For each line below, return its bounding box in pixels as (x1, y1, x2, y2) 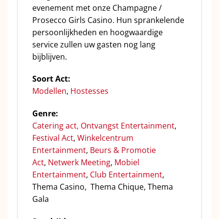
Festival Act (32, 132, 73, 144)
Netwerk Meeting (48, 157, 110, 168)
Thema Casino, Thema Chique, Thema (32, 181, 173, 193)
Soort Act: (32, 73, 70, 85)
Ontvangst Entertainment (81, 120, 175, 131)
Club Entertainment (90, 169, 162, 180)
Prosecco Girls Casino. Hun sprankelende (32, 14, 184, 25)
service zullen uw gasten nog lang (32, 39, 155, 50)
